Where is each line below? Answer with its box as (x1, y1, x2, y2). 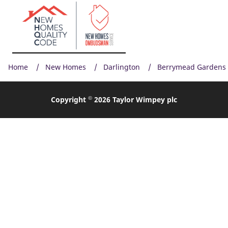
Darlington (103, 62, 140, 72)
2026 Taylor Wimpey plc (92, 95, 177, 105)
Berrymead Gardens (157, 62, 226, 72)
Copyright (51, 95, 88, 105)
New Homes (45, 62, 86, 72)
